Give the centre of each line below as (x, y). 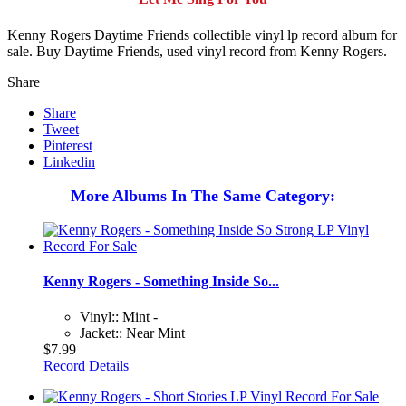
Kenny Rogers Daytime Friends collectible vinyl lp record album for (202, 34)
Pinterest (68, 145)
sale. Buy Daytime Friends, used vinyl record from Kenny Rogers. (197, 51)
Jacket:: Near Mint (132, 333)
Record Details (86, 366)
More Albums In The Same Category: (203, 195)
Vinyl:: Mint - (119, 317)
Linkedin (69, 161)
